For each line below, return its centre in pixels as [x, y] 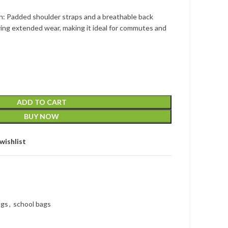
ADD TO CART [41, 102]
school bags [32, 204]
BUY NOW [41, 116]
